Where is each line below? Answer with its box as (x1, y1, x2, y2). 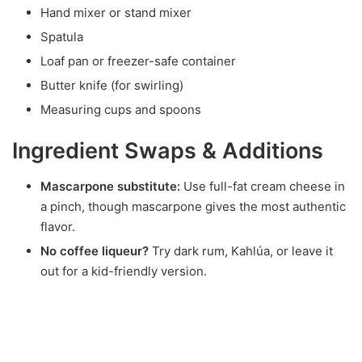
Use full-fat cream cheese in (180, 179, 345, 195)
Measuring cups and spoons (40, 101, 201, 117)
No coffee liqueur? (40, 243, 149, 259)
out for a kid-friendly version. (40, 263, 207, 280)
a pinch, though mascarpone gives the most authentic (40, 199, 346, 215)
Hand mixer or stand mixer (40, 4, 192, 20)
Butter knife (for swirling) (40, 77, 183, 93)
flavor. (40, 219, 75, 235)
